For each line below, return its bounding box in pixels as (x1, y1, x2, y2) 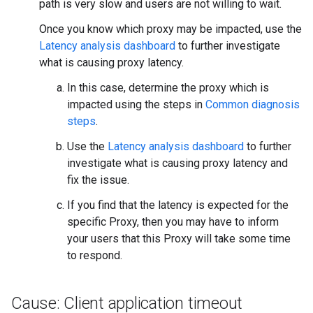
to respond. (67, 249, 122, 263)
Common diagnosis (205, 98, 300, 112)
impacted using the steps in (67, 98, 205, 112)
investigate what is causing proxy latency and (67, 156, 288, 170)
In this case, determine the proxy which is (67, 81, 269, 95)
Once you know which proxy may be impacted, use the (39, 22, 302, 36)
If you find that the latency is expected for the (67, 198, 289, 212)
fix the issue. (67, 173, 129, 187)
